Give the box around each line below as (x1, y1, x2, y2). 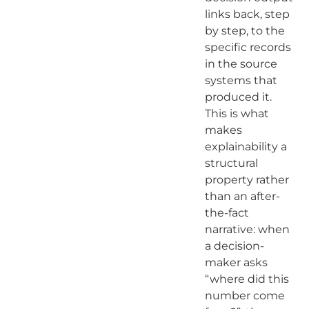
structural (204, 156, 258, 170)
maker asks (204, 255, 268, 269)
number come (204, 288, 285, 302)
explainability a (204, 139, 287, 153)
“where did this (204, 272, 289, 286)
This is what (204, 106, 269, 120)
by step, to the (204, 23, 285, 37)
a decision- (204, 239, 264, 252)
